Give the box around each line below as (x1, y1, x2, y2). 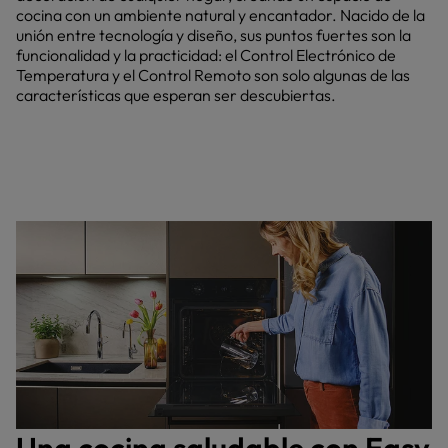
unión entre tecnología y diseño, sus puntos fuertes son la (16, 25, 411, 45)
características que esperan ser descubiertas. (16, 85, 336, 105)
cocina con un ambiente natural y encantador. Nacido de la (16, 5, 425, 25)
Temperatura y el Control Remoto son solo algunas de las (16, 65, 410, 85)
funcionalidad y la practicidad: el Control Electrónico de (16, 45, 396, 65)
